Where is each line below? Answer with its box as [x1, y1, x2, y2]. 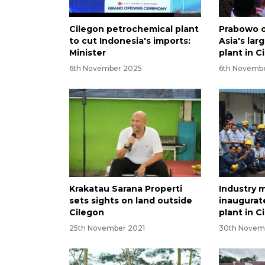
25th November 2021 [69, 223, 145, 232]
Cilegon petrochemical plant [69, 24, 199, 35]
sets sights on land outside [69, 195, 192, 206]
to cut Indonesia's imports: [69, 35, 190, 47]
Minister [69, 47, 106, 59]
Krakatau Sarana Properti [69, 183, 182, 194]
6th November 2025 [69, 64, 142, 73]
